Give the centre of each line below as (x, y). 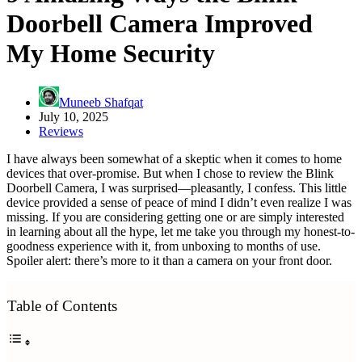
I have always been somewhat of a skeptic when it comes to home (174, 158)
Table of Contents (62, 306)
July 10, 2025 (74, 116)
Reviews (61, 131)
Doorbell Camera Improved (160, 24)
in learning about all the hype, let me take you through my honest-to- (181, 231)
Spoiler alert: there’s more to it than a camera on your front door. (169, 260)
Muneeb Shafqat (101, 102)
